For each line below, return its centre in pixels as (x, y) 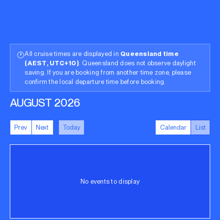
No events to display (110, 182)
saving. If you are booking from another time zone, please (108, 72)
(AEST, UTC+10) (52, 63)
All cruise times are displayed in (73, 54)
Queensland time (150, 54)
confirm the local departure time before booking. (95, 82)
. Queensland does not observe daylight (137, 63)
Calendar (173, 127)
